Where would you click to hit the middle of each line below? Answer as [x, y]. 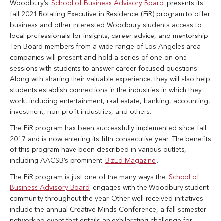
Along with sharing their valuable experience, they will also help [110, 80]
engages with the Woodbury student [150, 188]
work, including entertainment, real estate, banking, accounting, [110, 101]
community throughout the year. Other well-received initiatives [107, 199]
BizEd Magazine [130, 161]
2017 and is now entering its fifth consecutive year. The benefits [110, 139]
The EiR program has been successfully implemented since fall [108, 129]
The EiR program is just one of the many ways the [89, 177]
